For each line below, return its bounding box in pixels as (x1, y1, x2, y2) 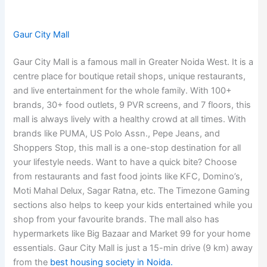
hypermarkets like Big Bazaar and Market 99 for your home (13, 228, 251, 240)
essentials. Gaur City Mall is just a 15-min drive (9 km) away (13, 243, 253, 254)
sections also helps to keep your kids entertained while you (13, 200, 253, 211)
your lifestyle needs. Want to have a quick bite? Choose (13, 157, 237, 168)
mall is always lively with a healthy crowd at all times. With (13, 114, 247, 125)
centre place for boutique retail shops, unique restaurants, (13, 71, 246, 82)
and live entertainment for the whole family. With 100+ (13, 85, 232, 97)
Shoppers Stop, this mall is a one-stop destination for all (13, 142, 241, 154)
